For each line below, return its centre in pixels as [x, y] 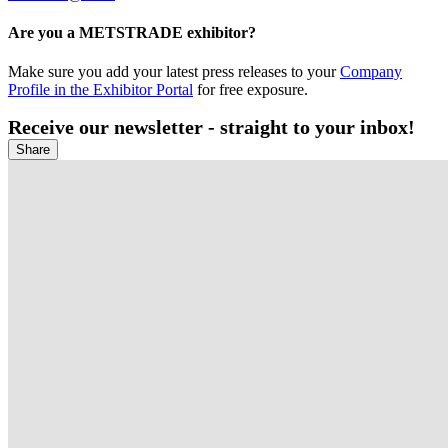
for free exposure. [250, 90]
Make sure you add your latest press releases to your [174, 72]
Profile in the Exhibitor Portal [100, 90]
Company [371, 72]
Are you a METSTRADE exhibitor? [132, 33]
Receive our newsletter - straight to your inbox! [211, 127]
